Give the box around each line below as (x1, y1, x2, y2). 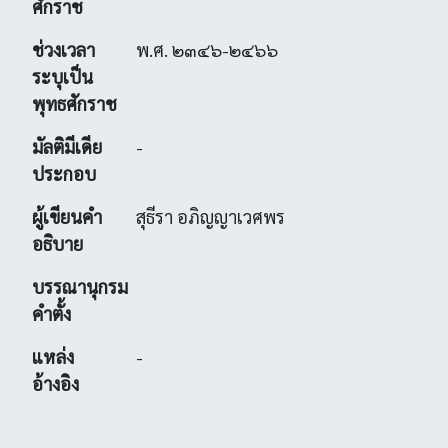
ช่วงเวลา (32, 38, 95, 61)
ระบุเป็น (32, 65, 93, 88)
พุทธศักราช (32, 92, 117, 115)
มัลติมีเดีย (32, 135, 102, 158)
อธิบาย (32, 232, 83, 255)
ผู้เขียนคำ (32, 205, 102, 228)
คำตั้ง (32, 302, 71, 325)
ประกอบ (32, 162, 96, 185)
